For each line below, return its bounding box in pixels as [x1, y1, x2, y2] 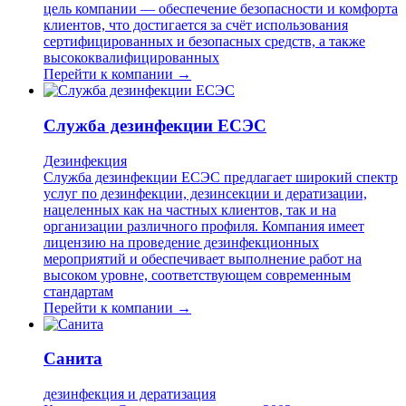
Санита [43, 349, 102, 369]
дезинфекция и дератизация [43, 386, 216, 402]
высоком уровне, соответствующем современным [43, 266, 351, 283]
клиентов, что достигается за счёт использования [43, 17, 348, 34]
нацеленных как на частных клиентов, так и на [43, 201, 336, 217]
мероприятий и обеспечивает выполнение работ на [43, 250, 362, 266]
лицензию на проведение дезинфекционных [43, 234, 319, 250]
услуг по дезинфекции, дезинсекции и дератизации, [43, 185, 367, 201]
